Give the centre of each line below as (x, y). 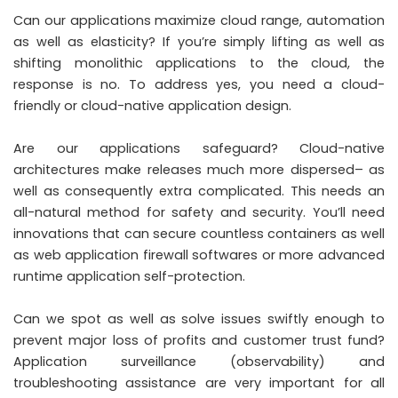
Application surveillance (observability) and (199, 361)
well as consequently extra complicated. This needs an (199, 191)
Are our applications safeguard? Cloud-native (199, 148)
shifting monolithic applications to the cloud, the (199, 63)
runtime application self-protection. (129, 276)
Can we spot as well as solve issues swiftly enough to (199, 318)
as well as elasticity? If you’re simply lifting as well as (199, 41)
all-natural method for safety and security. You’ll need (199, 212)
